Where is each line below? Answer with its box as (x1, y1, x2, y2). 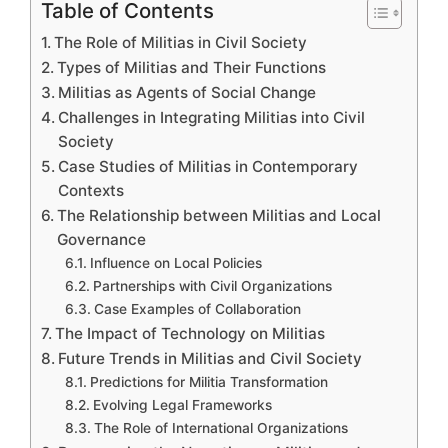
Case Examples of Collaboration (93, 300, 301, 317)
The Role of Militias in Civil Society (54, 32, 308, 52)
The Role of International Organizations (93, 419, 348, 436)
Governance (57, 229, 147, 249)
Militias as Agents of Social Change (58, 82, 317, 102)
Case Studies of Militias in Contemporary (58, 156, 359, 176)
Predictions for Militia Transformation (89, 373, 328, 390)
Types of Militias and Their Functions (57, 57, 327, 77)
